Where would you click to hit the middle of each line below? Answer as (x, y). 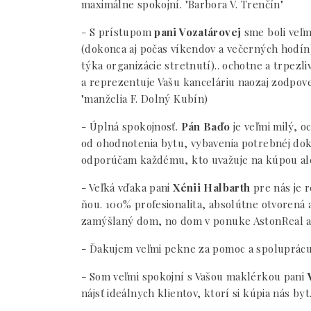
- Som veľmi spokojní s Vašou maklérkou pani (194, 276)
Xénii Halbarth (213, 187)
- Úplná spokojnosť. (131, 126)
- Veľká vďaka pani (127, 187)
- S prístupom (116, 32)
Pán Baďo (205, 126)
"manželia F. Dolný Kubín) (145, 99)
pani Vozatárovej (196, 32)
